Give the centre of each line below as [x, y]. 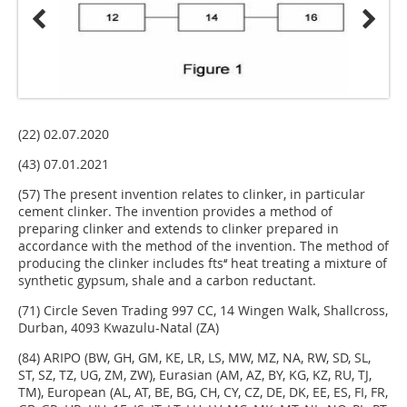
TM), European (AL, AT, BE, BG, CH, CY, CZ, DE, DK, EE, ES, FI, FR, [203, 392]
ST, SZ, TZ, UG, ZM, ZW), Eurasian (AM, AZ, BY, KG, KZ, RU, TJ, [195, 374]
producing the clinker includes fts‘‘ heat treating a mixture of [203, 263]
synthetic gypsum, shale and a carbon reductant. [167, 280]
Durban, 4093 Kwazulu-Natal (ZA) [119, 327]
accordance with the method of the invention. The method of [203, 245]
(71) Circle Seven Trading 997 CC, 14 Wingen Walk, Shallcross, [203, 310]
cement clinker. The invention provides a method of [175, 211]
